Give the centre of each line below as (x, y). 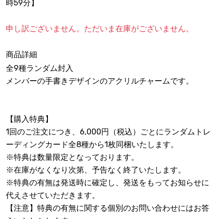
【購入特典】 (29, 119)
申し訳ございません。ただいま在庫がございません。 (100, 29)
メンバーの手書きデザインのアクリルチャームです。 (100, 81)
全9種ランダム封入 (40, 68)
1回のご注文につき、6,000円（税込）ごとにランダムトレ (108, 132)
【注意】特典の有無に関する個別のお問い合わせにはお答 (108, 208)
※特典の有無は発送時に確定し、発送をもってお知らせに (108, 183)
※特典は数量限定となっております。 (72, 157)
